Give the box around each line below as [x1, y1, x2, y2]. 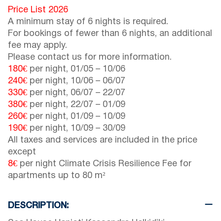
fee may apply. [8, 41, 67, 50]
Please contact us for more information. [8, 53, 172, 62]
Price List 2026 [8, 5, 68, 14]
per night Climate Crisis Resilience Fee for [17, 159, 191, 168]
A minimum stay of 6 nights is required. [8, 17, 168, 26]
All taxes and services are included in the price [8, 136, 197, 145]
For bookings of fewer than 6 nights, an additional [8, 29, 212, 38]
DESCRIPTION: [8, 201, 69, 210]
